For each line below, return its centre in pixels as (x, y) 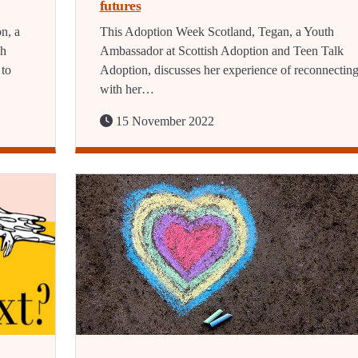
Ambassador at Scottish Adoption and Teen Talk (221, 51)
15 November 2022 (163, 121)
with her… (127, 89)
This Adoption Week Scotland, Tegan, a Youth (217, 32)
